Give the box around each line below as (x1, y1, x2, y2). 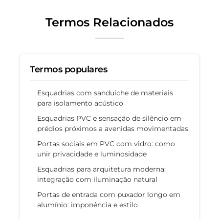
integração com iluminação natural (37, 175, 157, 184)
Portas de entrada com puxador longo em (37, 190, 180, 199)
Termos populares (30, 64, 108, 75)
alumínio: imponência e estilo (37, 200, 138, 209)
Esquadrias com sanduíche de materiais (37, 88, 173, 97)
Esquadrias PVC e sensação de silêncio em (37, 113, 181, 123)
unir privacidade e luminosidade (37, 149, 147, 158)
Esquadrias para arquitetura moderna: (37, 164, 166, 174)
